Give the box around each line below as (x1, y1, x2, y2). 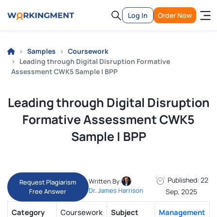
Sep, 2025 (165, 187, 197, 197)
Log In (128, 11, 148, 20)
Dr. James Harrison (88, 186, 143, 195)
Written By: (88, 176, 122, 186)
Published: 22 (166, 175, 208, 185)
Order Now (158, 11, 192, 20)
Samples (27, 46, 56, 56)
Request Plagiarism (19, 178, 77, 186)
